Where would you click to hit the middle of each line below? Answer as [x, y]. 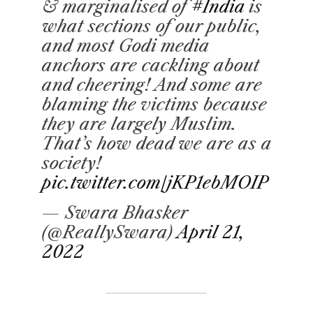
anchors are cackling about [151, 65]
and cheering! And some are [152, 85]
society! [72, 163]
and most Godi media [125, 45]
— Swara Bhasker [115, 212]
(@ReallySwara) [109, 232]
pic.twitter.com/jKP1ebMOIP [155, 182]
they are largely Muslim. [139, 124]
